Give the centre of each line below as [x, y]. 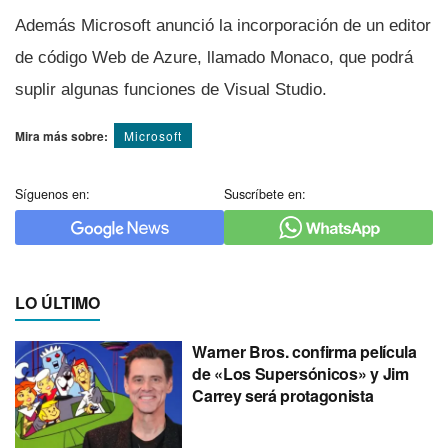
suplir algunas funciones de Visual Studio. [171, 90]
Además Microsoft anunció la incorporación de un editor [223, 26]
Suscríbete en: [265, 194]
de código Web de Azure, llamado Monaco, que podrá [214, 58]
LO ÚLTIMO [57, 303]
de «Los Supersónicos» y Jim [300, 374]
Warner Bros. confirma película [304, 352]
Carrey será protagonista [283, 396]
